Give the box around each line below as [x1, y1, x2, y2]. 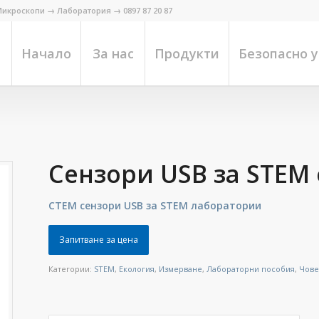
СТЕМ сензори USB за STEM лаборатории [48, 199, 262, 212]
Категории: [48, 263, 95, 274]
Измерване [159, 263, 203, 274]
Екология [119, 263, 155, 274]
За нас [92, 45, 134, 62]
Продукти [155, 45, 219, 62]
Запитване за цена [59, 233, 139, 246]
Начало [21, 45, 71, 62]
